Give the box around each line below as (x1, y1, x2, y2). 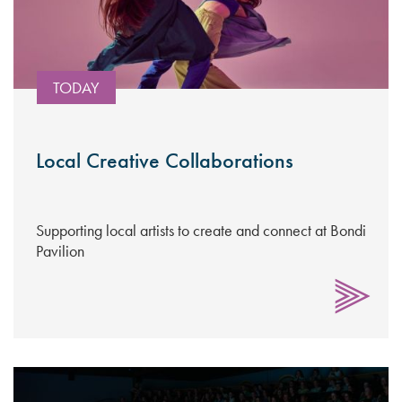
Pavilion (36, 240, 84, 261)
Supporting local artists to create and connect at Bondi (36, 220, 366, 240)
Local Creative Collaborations (36, 146, 293, 174)
